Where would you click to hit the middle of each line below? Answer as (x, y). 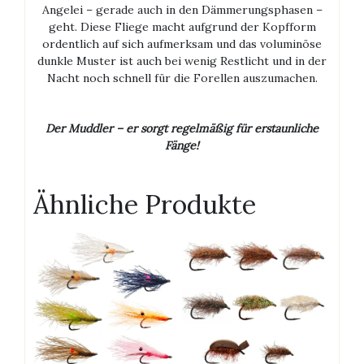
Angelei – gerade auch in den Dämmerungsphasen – (182, 10)
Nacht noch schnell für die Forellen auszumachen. (182, 78)
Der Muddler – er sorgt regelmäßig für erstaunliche (182, 129)
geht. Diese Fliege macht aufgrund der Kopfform (182, 27)
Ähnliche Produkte (145, 205)
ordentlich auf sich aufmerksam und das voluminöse (182, 44)
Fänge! (182, 146)
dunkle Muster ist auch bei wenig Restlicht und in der (182, 61)
